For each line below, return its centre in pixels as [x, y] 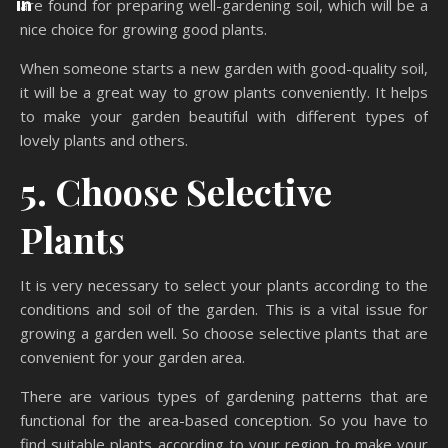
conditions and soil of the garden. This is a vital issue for [224, 309]
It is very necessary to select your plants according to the [224, 285]
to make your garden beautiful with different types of [224, 116]
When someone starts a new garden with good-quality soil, [224, 68]
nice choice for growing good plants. [143, 29]
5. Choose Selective [176, 191]
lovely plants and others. [104, 140]
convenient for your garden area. [132, 357]
